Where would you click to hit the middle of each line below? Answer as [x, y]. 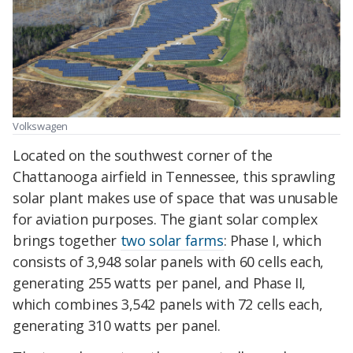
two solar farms [172, 240]
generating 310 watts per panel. [117, 325]
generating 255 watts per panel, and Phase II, [160, 282]
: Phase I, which [272, 240]
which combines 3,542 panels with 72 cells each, [168, 304]
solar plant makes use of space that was [146, 197]
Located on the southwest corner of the [143, 155]
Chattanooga [57, 176]
